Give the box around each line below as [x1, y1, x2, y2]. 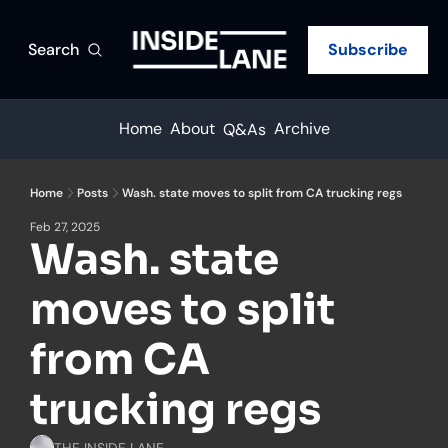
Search [28, 38, 79, 60]
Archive [273, 118, 330, 139]
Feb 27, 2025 [30, 219, 100, 235]
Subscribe [328, 38, 408, 60]
